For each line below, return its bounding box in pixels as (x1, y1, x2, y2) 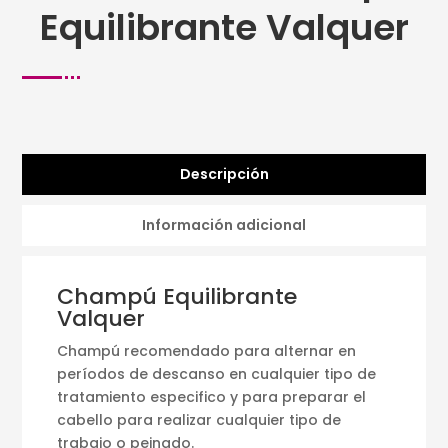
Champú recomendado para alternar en (57, 340, 357, 361)
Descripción (179, 163, 269, 184)
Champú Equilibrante (57, 280, 298, 312)
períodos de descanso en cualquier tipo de (57, 363, 377, 384)
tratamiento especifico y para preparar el (57, 386, 367, 407)
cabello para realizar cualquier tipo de (57, 409, 342, 430)
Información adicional (142, 214, 306, 235)
